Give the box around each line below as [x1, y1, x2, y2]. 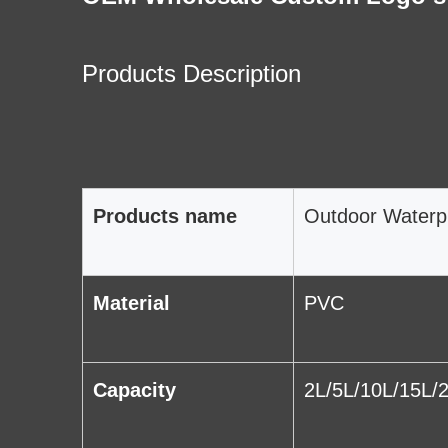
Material [93, 292, 170, 315]
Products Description [82, 60, 301, 88]
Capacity [93, 379, 176, 402]
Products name [93, 205, 237, 228]
